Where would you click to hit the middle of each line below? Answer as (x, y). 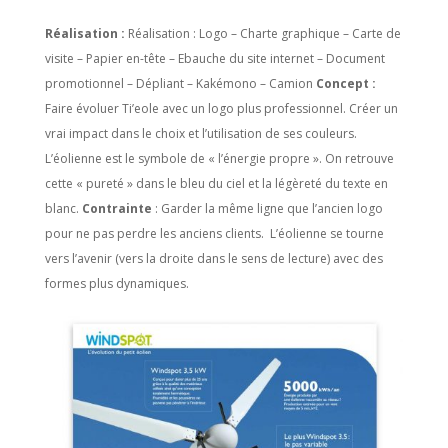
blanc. (63, 209)
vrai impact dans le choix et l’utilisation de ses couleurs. (200, 134)
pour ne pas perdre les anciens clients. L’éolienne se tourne (214, 234)
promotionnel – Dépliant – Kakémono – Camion (180, 84)
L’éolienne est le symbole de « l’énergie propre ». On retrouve (219, 159)
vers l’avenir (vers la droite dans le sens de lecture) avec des (213, 259)
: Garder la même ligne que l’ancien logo (268, 209)
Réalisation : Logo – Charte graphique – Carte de (264, 34)
